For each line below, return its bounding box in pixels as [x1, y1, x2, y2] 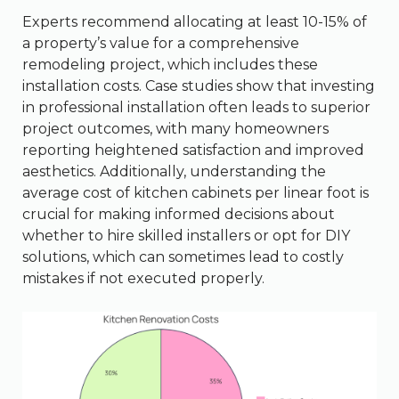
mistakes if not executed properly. [22, 270, 265, 288]
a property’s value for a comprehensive [22, 35, 299, 53]
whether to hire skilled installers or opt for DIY [22, 227, 350, 245]
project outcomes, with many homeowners [22, 120, 329, 138]
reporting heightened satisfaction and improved [22, 142, 364, 159]
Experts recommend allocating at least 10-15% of [22, 13, 367, 31]
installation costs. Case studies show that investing [22, 77, 375, 95]
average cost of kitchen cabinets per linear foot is [22, 184, 369, 202]
